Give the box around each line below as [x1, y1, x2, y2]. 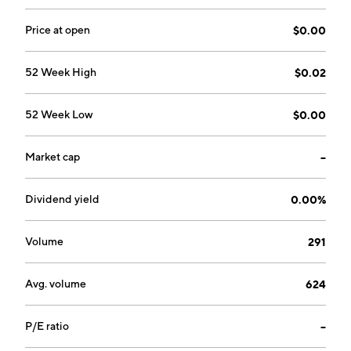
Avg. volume [25, 277, 86, 290]
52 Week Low [25, 108, 93, 121]
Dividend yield [25, 193, 100, 205]
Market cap [25, 150, 80, 163]
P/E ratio [25, 320, 69, 332]
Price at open [25, 24, 90, 36]
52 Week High [25, 66, 96, 78]
